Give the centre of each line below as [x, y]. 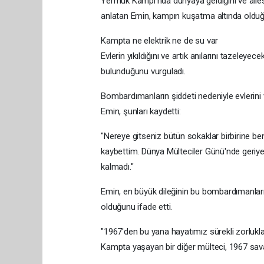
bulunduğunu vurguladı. [143, 71]
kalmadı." [117, 166]
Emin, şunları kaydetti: [141, 111]
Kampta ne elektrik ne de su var [160, 40]
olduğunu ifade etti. [137, 207]
